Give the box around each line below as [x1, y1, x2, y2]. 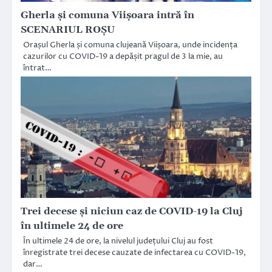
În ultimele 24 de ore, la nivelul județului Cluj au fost [23, 235, 213, 246]
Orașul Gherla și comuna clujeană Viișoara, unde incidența [23, 39, 237, 50]
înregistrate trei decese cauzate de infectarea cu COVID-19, [23, 246, 246, 258]
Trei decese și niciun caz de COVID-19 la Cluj [21, 205, 243, 217]
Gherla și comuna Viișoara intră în [21, 8, 194, 21]
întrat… [23, 62, 52, 73]
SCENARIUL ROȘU [21, 23, 115, 36]
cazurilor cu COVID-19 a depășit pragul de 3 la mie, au [23, 50, 223, 62]
